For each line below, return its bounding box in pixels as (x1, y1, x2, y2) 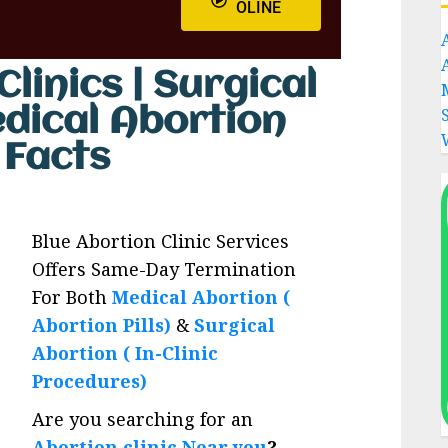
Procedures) (32, 368, 148, 393)
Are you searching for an (32, 406, 254, 431)
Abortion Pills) (32, 312, 172, 337)
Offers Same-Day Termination (32, 256, 297, 281)
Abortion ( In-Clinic (32, 340, 219, 365)
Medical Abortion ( (112, 284, 291, 309)
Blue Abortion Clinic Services (32, 228, 290, 253)
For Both (32, 284, 113, 309)
